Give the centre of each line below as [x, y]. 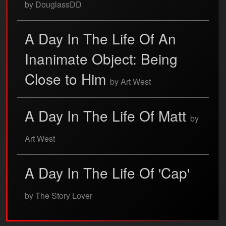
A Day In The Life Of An [100, 38]
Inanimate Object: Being [101, 59]
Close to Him [67, 79]
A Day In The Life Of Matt [107, 116]
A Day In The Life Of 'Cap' [107, 173]
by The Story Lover [59, 195]
